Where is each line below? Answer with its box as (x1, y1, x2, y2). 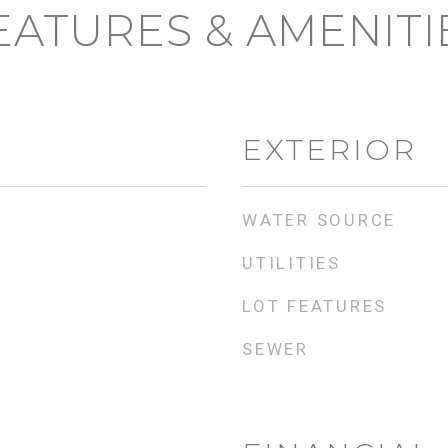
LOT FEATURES (242, 296, 387, 316)
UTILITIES (242, 253, 341, 273)
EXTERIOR (242, 132, 417, 167)
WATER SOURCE (242, 210, 396, 230)
